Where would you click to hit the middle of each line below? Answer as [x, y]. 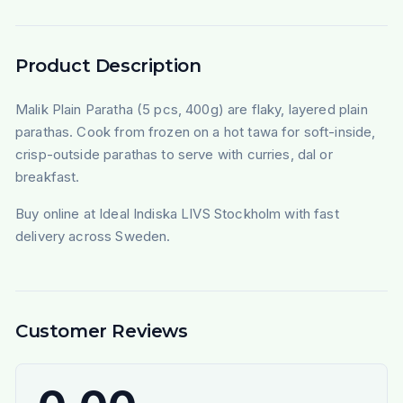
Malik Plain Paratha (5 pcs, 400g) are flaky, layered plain [191, 110]
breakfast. [47, 177]
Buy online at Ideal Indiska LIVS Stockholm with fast [177, 214]
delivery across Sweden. [93, 237]
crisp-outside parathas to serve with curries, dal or [174, 155]
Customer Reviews [101, 331]
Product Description [108, 66]
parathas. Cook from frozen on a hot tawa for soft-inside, [195, 132]
